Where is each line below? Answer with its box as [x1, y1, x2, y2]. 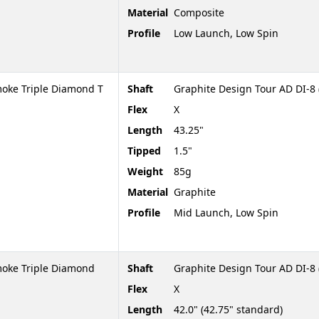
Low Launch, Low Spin [174, 26, 278, 40]
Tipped [127, 143, 161, 157]
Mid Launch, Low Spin [174, 205, 278, 219]
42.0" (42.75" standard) [174, 302, 283, 316]
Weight [127, 164, 163, 178]
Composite [174, 5, 224, 19]
